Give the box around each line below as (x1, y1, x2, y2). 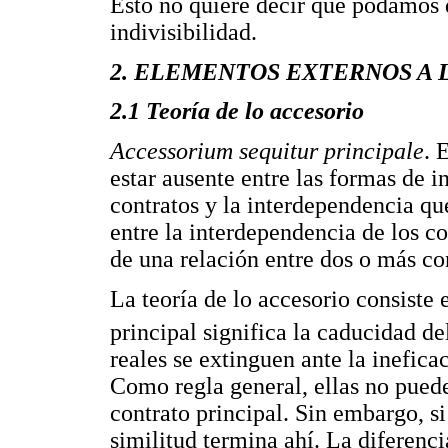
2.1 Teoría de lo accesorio (110, 98, 364, 125)
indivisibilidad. (110, 19, 257, 46)
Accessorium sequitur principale (110, 137, 424, 164)
